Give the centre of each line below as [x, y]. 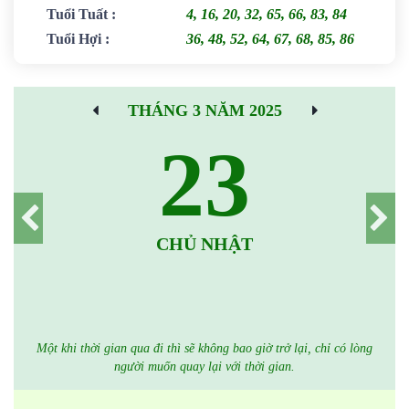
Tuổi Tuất [77, 14]
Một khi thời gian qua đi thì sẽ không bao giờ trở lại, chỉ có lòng [204, 348]
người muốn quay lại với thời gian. [204, 367]
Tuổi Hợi [74, 39]
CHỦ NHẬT [204, 244]
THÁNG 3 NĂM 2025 [204, 110]
